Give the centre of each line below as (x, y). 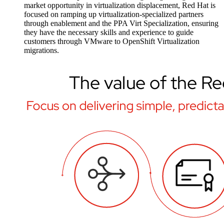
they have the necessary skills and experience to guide (109, 32)
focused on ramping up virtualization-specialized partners (114, 14)
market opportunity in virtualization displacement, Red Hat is (120, 5)
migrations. (41, 50)
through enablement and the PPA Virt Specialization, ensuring (121, 23)
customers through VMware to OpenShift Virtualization (112, 41)
